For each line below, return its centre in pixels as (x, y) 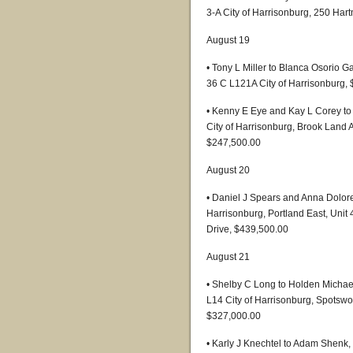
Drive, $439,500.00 (247, 229)
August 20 (228, 170)
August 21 (228, 257)
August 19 (228, 40)
